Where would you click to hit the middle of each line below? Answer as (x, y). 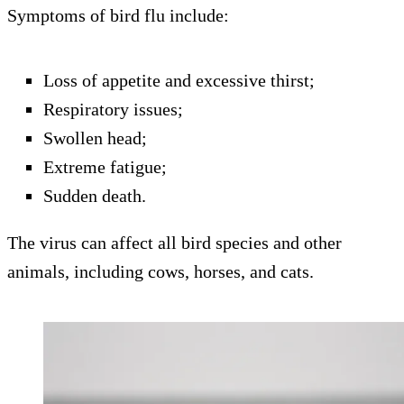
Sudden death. (95, 196)
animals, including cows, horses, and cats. (161, 272)
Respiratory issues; (113, 110)
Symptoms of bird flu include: (118, 16)
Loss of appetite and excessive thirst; (179, 81)
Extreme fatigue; (105, 167)
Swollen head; (95, 138)
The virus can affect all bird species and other (174, 243)
